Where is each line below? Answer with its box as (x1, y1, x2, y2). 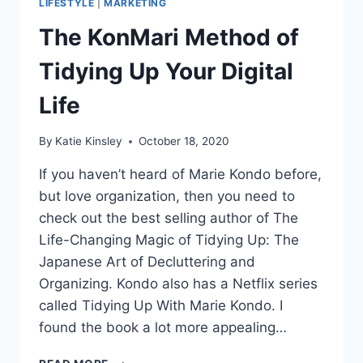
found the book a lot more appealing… (39, 319, 287, 336)
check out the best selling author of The (39, 210, 298, 227)
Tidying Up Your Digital (39, 57, 293, 85)
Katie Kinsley (55, 135, 123, 148)
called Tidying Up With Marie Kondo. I (39, 297, 283, 314)
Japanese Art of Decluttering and (39, 254, 255, 271)
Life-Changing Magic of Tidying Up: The (39, 232, 299, 249)
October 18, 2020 (139, 135, 230, 148)
